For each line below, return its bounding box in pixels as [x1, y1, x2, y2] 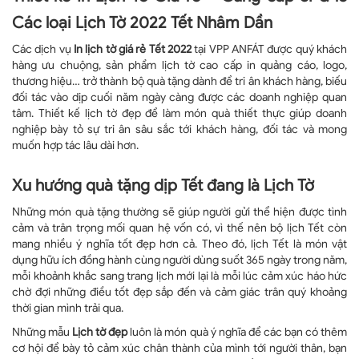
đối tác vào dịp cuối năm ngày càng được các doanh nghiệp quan [12, 90, 347, 104]
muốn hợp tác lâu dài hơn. [12, 138, 139, 152]
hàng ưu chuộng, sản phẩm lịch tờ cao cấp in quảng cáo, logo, [12, 58, 347, 72]
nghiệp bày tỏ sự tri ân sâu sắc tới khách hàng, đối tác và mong [12, 122, 347, 136]
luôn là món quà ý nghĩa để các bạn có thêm [127, 325, 348, 339]
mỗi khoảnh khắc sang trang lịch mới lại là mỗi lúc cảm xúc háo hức [12, 268, 347, 283]
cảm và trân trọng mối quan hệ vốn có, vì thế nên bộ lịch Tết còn [12, 220, 347, 235]
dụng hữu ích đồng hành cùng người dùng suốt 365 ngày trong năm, [12, 252, 347, 267]
